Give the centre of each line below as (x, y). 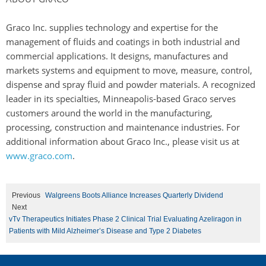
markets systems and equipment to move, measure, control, (129, 70)
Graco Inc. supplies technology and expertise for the (112, 27)
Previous (26, 195)
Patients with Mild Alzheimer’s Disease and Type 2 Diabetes (105, 231)
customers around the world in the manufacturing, (109, 113)
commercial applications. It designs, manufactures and (117, 56)
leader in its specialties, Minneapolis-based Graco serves (121, 99)
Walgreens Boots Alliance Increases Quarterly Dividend (134, 195)
